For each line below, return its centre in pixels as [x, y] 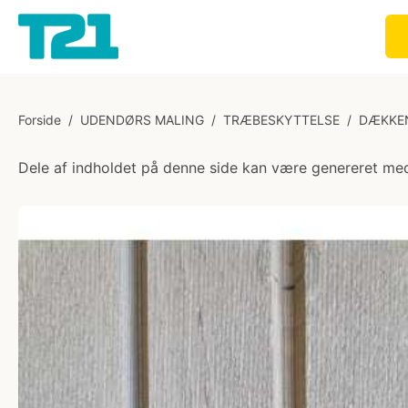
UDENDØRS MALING [142, 120]
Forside [40, 120]
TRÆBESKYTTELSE [281, 120]
